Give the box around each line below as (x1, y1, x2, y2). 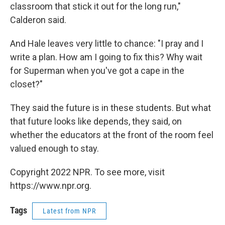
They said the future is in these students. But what (10, 102, 211, 113)
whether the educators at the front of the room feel (10, 130, 213, 140)
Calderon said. (10, 15, 66, 25)
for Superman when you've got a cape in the (10, 65, 184, 76)
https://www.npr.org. (10, 180, 91, 191)
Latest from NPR (43, 207, 96, 215)
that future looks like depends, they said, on (10, 116, 182, 127)
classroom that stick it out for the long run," (10, 1, 181, 12)
